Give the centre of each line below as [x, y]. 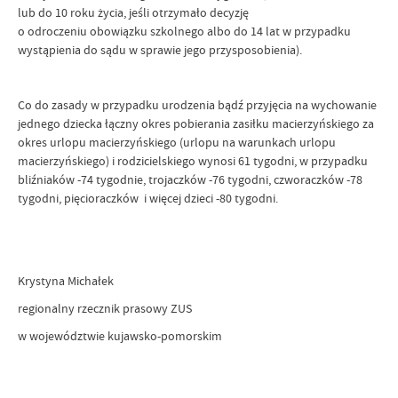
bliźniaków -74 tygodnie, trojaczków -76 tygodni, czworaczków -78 [190, 179]
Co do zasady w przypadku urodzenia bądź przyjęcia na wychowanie [197, 105]
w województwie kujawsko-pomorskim [120, 336]
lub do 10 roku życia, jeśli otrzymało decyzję [135, 12]
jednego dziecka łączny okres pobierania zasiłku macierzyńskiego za [196, 123]
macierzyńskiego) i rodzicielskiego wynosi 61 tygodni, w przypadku [193, 161]
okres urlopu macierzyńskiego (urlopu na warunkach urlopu [177, 142]
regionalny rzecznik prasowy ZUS [105, 308]
